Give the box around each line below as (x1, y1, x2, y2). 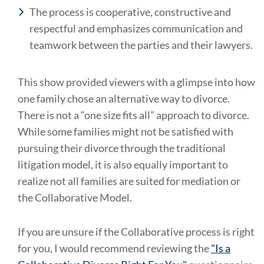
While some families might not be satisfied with (18, 125, 233, 138)
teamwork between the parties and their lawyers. (29, 38, 253, 51)
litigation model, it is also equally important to (18, 158, 228, 171)
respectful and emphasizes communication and (29, 22, 243, 35)
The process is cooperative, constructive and (29, 5, 231, 18)
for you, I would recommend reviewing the (18, 242, 211, 255)
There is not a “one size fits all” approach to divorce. (18, 108, 249, 121)
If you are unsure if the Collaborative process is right (18, 225, 255, 238)
